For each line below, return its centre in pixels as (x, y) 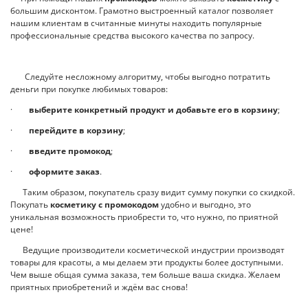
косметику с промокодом (104, 205)
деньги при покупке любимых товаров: (89, 89)
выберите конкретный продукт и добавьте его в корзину (153, 110)
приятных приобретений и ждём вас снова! (99, 287)
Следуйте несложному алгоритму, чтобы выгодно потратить (140, 77)
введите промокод (70, 151)
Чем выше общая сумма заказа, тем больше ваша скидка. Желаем (145, 275)
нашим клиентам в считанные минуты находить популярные (136, 23)
